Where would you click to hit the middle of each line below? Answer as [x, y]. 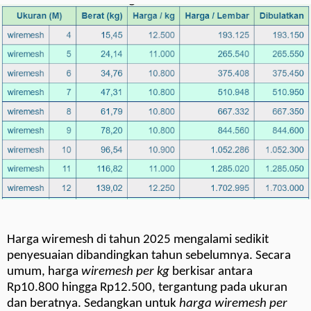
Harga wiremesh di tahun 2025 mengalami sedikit [138, 239]
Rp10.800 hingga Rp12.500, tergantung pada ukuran [147, 287]
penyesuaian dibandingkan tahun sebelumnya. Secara [149, 255]
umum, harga [44, 271]
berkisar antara [211, 271]
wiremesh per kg [125, 271]
